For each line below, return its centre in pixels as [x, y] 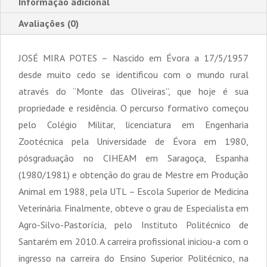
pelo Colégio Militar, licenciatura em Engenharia [133, 124]
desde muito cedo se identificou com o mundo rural [133, 74]
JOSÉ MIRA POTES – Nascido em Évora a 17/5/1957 [133, 58]
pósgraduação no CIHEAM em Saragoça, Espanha [133, 158]
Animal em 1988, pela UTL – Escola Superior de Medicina [133, 191]
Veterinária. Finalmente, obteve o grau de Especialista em [133, 208]
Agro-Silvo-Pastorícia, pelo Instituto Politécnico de [133, 224]
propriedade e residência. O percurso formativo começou [133, 108]
